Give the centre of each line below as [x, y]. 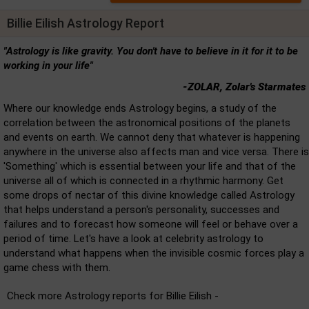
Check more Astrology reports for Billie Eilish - [113, 296]
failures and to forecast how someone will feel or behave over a [151, 224]
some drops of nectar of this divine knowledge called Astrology [149, 195]
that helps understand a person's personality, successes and [141, 210]
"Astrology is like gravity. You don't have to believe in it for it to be [151, 51]
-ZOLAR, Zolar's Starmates [244, 87]
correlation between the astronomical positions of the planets [147, 123]
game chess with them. [57, 268]
